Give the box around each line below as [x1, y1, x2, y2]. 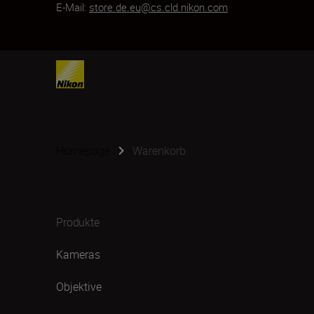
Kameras [56, 247, 100, 262]
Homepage [56, 143, 110, 158]
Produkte [56, 214, 100, 230]
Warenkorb [132, 143, 186, 158]
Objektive [56, 279, 102, 294]
